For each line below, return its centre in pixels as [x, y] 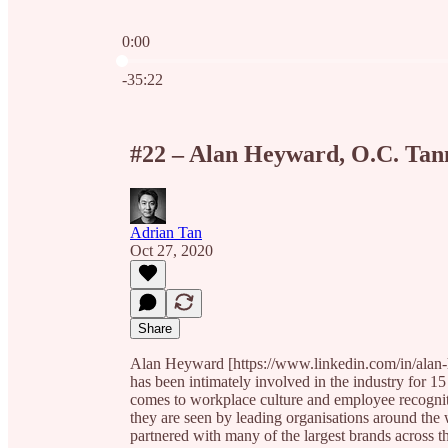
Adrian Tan [166, 232]
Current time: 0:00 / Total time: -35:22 [240, 58]
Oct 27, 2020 [171, 250]
